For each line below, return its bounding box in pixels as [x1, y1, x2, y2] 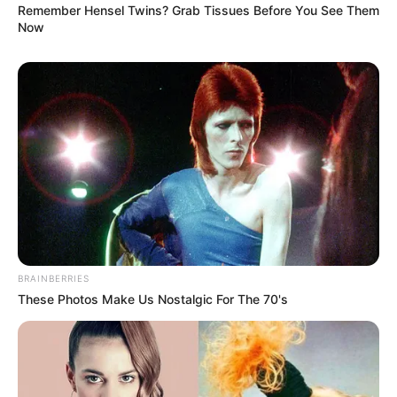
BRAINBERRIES [18, 272, 90, 284]
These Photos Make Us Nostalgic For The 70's [18, 291, 288, 307]
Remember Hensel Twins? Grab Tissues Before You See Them [18, 3, 379, 19]
